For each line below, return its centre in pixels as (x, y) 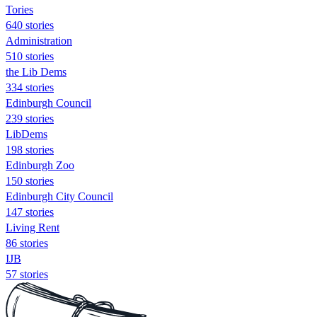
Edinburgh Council (48, 103)
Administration (39, 40)
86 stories (27, 243)
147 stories (30, 212)
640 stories (30, 25)
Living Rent (33, 227)
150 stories (30, 180)
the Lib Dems (36, 71)
